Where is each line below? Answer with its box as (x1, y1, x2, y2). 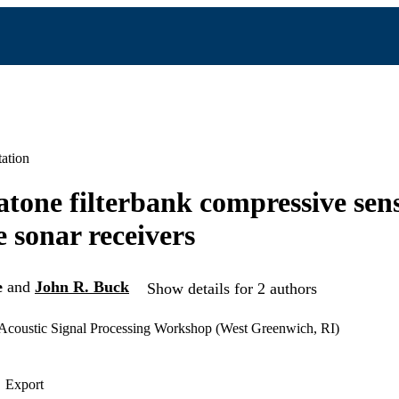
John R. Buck (35, 278, 129, 297)
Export (5, 377, 44, 393)
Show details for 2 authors (147, 279, 317, 297)
